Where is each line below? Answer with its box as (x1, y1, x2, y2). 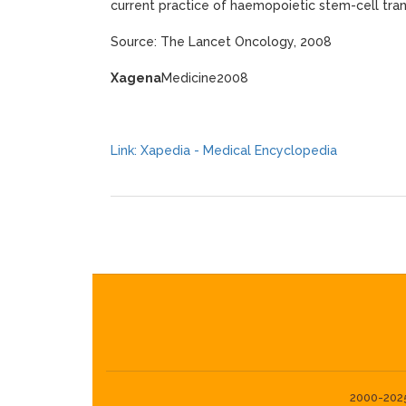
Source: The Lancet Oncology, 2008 (111, 34, 332, 49)
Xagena (111, 71, 161, 85)
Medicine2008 (161, 71, 248, 85)
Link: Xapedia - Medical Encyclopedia (111, 143, 337, 158)
